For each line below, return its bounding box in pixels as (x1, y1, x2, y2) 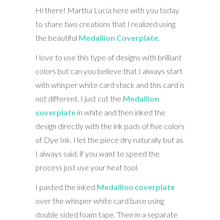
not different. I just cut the (35, 93, 123, 103)
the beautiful (35, 32, 79, 42)
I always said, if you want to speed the (35, 148, 160, 158)
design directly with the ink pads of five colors (35, 121, 185, 131)
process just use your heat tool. (35, 162, 138, 172)
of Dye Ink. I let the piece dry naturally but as (35, 135, 183, 144)
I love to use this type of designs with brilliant (35, 52, 182, 62)
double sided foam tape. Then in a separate (35, 209, 178, 219)
